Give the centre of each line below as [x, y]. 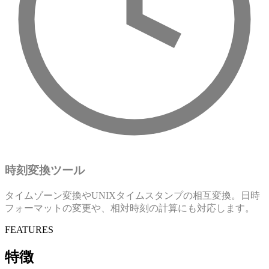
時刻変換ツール [45, 170]
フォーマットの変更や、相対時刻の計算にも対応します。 [130, 208]
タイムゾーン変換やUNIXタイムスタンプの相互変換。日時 [132, 195]
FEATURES [29, 229]
